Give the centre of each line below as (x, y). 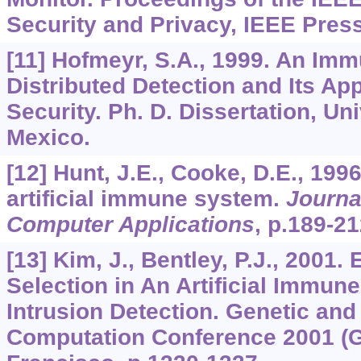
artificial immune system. (146, 199)
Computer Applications (130, 225)
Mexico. (48, 138)
